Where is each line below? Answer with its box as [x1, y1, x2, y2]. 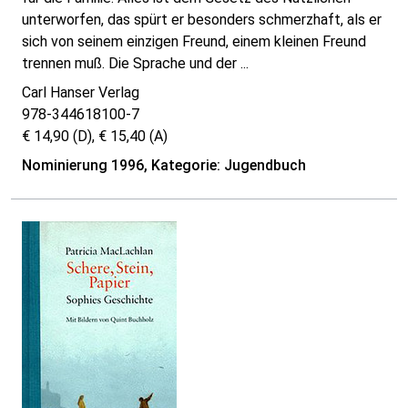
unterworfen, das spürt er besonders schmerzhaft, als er [22, 11, 382, 29]
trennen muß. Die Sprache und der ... [22, 55, 249, 73]
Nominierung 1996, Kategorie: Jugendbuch [22, 157, 306, 175]
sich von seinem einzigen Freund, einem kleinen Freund [22, 33, 366, 51]
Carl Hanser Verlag [22, 84, 139, 102]
